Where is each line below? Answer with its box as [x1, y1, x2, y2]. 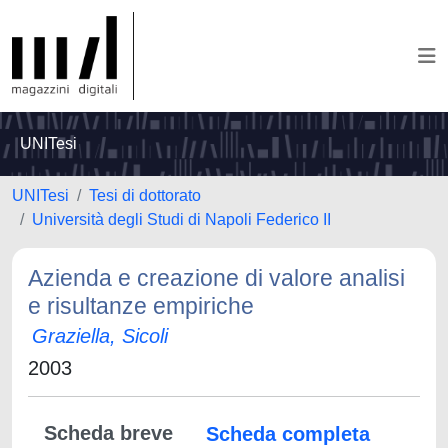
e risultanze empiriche [28, 293, 254, 319]
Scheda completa [206, 423, 370, 445]
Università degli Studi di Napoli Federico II [32, 211, 331, 228]
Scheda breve [44, 422, 173, 444]
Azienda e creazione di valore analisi [28, 265, 405, 291]
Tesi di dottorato [89, 187, 201, 204]
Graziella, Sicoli [32, 325, 168, 347]
